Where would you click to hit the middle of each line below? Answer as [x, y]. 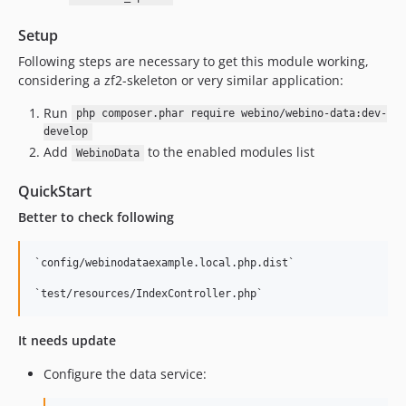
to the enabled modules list [229, 152]
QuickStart [55, 191]
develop [66, 132]
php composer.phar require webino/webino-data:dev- [231, 114]
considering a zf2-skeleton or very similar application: [181, 80]
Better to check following [96, 217]
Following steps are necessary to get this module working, [193, 61]
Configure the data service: [125, 374]
